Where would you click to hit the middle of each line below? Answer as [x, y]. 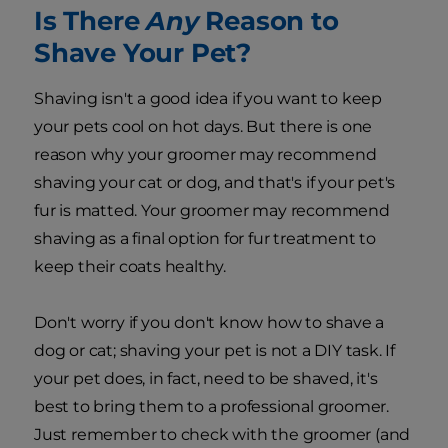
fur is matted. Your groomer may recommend [212, 211]
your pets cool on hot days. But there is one [203, 127]
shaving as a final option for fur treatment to [205, 239]
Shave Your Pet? [143, 53]
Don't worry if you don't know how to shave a [209, 323]
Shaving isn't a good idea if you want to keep [208, 99]
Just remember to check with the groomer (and [222, 435]
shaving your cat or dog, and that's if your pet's [215, 183]
